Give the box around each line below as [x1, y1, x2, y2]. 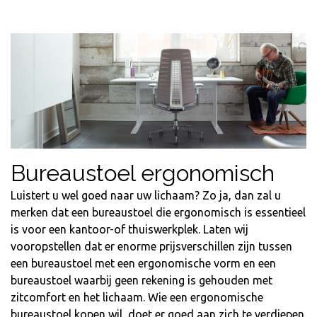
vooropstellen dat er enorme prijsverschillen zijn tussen [11, 240, 292, 253]
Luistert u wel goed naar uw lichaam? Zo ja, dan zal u [11, 189, 281, 202]
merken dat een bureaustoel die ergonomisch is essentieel [11, 206, 306, 219]
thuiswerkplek [128, 223, 198, 236]
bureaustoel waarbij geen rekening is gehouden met [11, 274, 272, 287]
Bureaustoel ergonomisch [11, 160, 275, 187]
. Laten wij [198, 223, 248, 236]
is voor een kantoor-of [11, 223, 128, 236]
